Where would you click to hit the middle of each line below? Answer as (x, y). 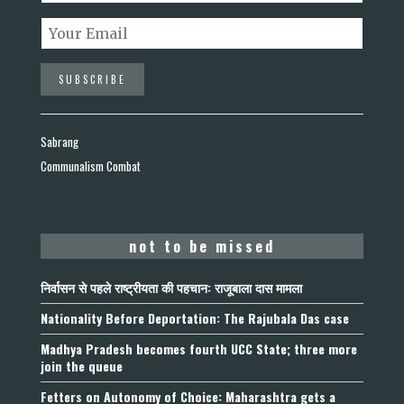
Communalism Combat (91, 166)
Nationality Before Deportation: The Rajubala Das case (195, 318)
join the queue (82, 366)
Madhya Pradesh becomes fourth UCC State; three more (199, 349)
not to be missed (202, 247)
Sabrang (60, 142)
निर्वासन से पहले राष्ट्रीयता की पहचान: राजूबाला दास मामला (171, 288)
